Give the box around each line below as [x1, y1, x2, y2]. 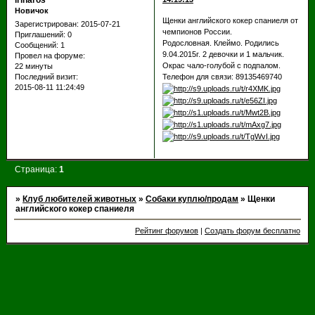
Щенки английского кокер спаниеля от [162, 15, 298, 25]
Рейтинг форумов [135, 226, 199, 236]
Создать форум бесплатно [205, 226, 301, 236]
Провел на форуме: [14, 51, 85, 60]
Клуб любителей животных [22, 193, 137, 204]
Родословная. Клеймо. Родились [162, 38, 279, 47]
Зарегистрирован [14, 20, 77, 29]
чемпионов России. [162, 27, 232, 36]
